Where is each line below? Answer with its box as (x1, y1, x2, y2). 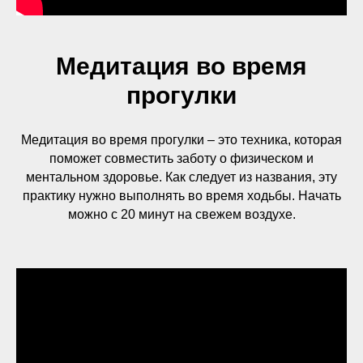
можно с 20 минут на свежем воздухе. (67, 207, 296, 221)
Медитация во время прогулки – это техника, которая (21, 133, 342, 147)
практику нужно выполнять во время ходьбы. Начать (22, 189, 341, 203)
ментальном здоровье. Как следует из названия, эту (26, 170, 337, 184)
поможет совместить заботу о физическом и (49, 152, 314, 165)
